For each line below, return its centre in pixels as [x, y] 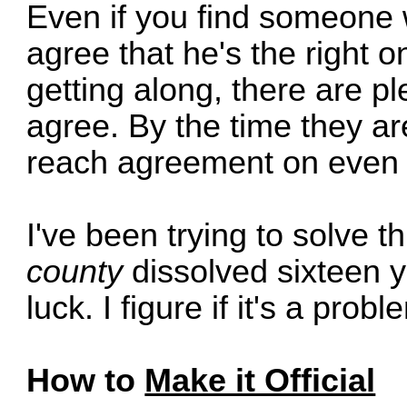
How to [86, 380]
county [75, 271]
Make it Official [260, 380]
